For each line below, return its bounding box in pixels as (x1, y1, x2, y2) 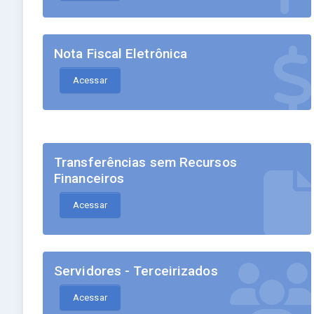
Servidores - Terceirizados (54, 263, 218, 280)
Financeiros (54, 170, 125, 187)
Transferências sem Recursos (54, 154, 237, 171)
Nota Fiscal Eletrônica (54, 46, 188, 62)
